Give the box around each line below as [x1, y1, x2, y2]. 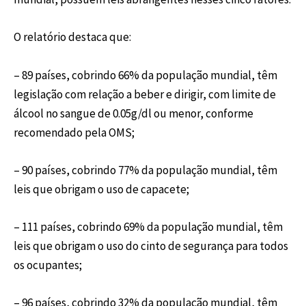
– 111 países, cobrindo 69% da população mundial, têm [14, 219, 283, 234]
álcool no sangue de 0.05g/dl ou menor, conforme [14, 105, 253, 121]
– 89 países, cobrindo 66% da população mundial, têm [14, 67, 277, 83]
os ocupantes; [14, 257, 82, 273]
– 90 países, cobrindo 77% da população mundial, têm [14, 162, 277, 178]
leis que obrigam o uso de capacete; [14, 181, 189, 197]
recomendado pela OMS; [14, 124, 135, 140]
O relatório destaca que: [14, 29, 131, 45]
